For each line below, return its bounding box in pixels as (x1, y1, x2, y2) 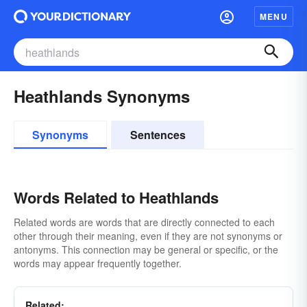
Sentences (130, 127, 186, 143)
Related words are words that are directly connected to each (14, 215, 275, 229)
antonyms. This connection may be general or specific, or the (14, 243, 278, 256)
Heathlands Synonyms (14, 84, 190, 108)
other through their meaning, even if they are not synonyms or (14, 229, 282, 243)
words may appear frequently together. (14, 256, 182, 270)
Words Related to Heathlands (14, 186, 219, 208)
